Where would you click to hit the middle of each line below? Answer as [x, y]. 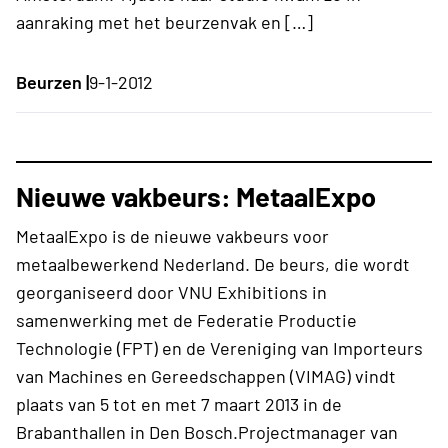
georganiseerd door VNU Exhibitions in [171, 291]
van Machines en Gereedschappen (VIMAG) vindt [206, 375]
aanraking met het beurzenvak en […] [164, 21]
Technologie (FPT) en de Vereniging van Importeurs [219, 347]
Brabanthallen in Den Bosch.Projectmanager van [207, 431]
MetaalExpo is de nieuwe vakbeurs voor [172, 235]
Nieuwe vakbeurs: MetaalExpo [196, 195]
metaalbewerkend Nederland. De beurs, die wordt [213, 263]
